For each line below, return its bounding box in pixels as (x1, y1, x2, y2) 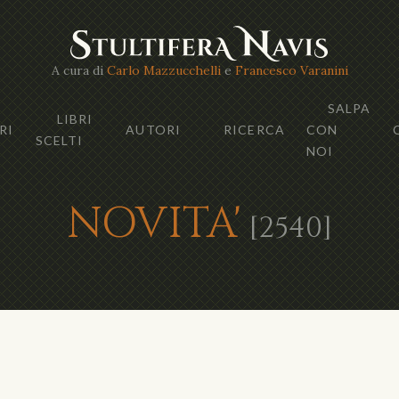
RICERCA (224, 121, 285, 137)
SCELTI (35, 132, 84, 148)
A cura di (51, 61, 107, 78)
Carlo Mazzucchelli (106, 61, 221, 78)
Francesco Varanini (234, 61, 348, 78)
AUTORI (126, 121, 182, 137)
